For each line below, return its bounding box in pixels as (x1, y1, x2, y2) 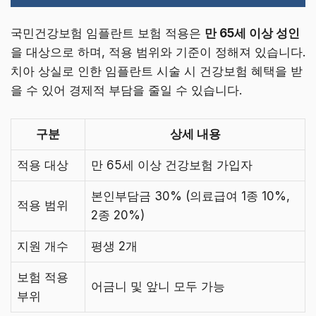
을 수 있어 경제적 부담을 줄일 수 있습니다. (11, 83, 242, 98)
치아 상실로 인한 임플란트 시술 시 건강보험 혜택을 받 (11, 64, 303, 79)
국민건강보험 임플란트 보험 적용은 (11, 26, 205, 41)
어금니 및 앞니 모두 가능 (91, 279, 225, 293)
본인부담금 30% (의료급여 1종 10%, (91, 188, 290, 203)
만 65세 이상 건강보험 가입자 (91, 157, 253, 172)
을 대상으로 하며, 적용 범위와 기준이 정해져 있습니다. (11, 45, 305, 60)
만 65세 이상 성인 (205, 26, 300, 41)
